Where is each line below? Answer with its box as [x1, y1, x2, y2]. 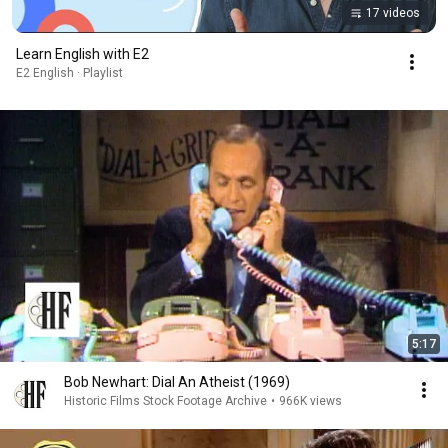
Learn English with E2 [16, 45, 149, 62]
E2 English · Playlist [16, 65, 123, 80]
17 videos [366, 5, 420, 20]
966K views [279, 393, 342, 408]
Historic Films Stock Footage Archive [64, 393, 267, 408]
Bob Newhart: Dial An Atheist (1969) [64, 373, 290, 390]
